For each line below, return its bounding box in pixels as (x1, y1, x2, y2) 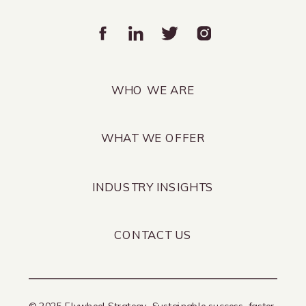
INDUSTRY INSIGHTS (92, 179, 214, 194)
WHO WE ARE (111, 83, 195, 98)
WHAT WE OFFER (101, 130, 205, 145)
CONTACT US (113, 227, 193, 242)
